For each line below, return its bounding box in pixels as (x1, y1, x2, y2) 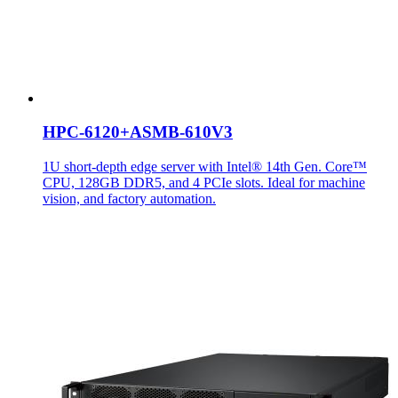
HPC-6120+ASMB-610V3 (43, 123, 233, 142)
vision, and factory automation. (43, 191, 216, 207)
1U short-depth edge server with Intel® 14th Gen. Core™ (43, 159, 367, 175)
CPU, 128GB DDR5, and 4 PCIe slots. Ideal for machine (43, 175, 365, 191)
